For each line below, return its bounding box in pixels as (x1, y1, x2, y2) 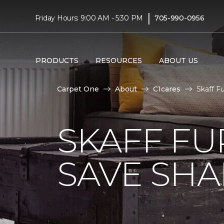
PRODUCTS (35, 55, 78, 65)
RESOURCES (95, 55, 142, 65)
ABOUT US (158, 55, 198, 65)
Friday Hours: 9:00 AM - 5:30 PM (34, 13, 143, 22)
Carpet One (57, 84, 99, 93)
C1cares (153, 84, 180, 93)
